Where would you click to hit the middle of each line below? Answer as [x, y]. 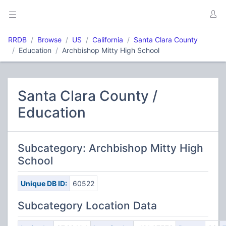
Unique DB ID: [44, 183]
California [108, 40]
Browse [49, 40]
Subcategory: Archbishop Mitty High [110, 148]
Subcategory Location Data [87, 206]
